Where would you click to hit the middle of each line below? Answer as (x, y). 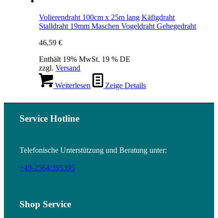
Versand (68, 68)
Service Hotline (50, 119)
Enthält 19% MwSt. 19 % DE (85, 59)
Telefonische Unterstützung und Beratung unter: (93, 150)
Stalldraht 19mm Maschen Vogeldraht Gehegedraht (118, 26)
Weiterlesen (72, 86)
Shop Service (45, 204)
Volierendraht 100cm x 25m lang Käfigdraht (107, 18)
